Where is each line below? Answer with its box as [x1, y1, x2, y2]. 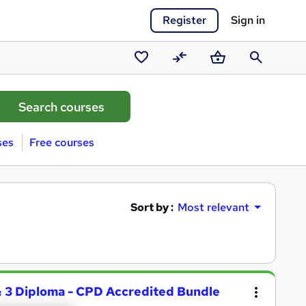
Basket [206, 68, 242, 82]
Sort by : [130, 199, 173, 214]
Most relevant [178, 200, 249, 214]
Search [245, 68, 279, 82]
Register [163, 13, 206, 27]
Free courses [29, 135, 94, 150]
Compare [168, 68, 216, 82]
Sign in [231, 13, 265, 27]
